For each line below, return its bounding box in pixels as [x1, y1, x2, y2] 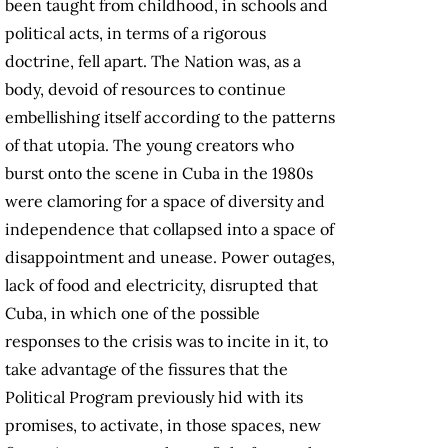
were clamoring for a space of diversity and [5, 191, 325, 212]
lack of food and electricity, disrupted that [5, 275, 318, 296]
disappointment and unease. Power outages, [5, 247, 335, 268]
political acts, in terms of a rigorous [5, 23, 266, 44]
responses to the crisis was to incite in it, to [5, 331, 328, 352]
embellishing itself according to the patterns [5, 107, 335, 128]
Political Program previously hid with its [5, 387, 303, 408]
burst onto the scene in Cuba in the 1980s [5, 163, 313, 184]
